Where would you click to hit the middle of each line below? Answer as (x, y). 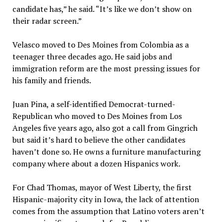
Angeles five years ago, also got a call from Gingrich (105, 128)
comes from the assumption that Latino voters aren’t (108, 211)
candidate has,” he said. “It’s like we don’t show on (102, 9)
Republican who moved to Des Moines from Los (97, 116)
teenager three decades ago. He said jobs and (92, 57)
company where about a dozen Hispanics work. (96, 164)
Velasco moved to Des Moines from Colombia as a (100, 45)
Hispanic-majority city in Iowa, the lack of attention (106, 199)
